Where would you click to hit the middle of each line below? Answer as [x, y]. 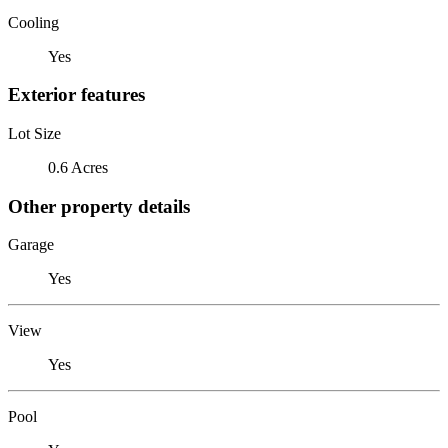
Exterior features [76, 95]
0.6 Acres [78, 167]
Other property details [99, 206]
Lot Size [34, 133]
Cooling [33, 22]
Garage [31, 245]
